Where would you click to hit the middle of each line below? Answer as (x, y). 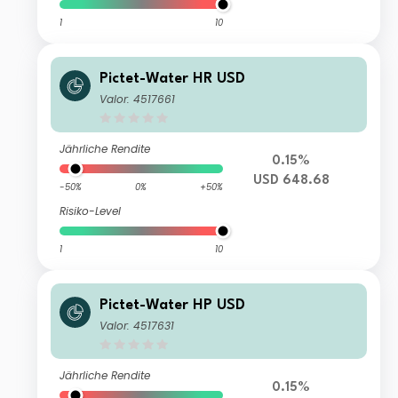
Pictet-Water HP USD (173, 306)
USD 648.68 (291, 181)
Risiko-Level (91, 211)
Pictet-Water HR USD (173, 79)
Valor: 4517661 (138, 99)
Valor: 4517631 (137, 326)
